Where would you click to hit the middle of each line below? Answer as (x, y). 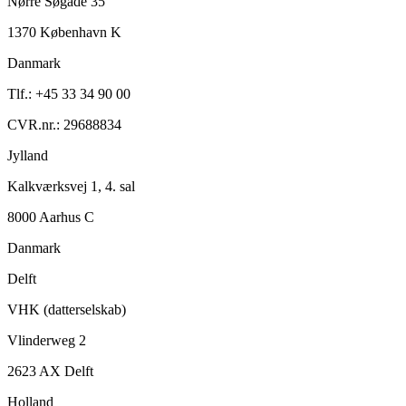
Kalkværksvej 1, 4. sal (71, 187)
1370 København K (64, 33)
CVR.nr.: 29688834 (64, 125)
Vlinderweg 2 (47, 341)
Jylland (28, 156)
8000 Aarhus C (51, 217)
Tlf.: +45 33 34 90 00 (69, 94)
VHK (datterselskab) (67, 310)
